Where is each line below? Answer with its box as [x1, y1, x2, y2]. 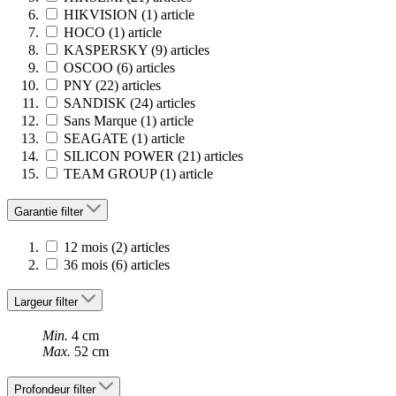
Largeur [14, 295, 56, 309]
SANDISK [64, 95, 126, 111]
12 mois [64, 239, 108, 255]
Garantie [14, 204, 61, 218]
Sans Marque [64, 113, 137, 129]
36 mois [64, 256, 108, 272]
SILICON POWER [64, 148, 174, 164]
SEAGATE [64, 131, 128, 147]
